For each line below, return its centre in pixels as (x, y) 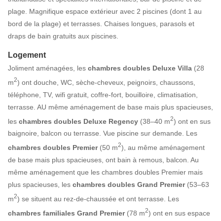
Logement (27, 55)
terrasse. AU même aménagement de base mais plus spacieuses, (110, 107)
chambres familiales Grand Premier (66, 213)
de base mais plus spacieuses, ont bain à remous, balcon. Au (103, 160)
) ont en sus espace (179, 213)
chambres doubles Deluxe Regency (78, 121)
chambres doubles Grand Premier (129, 184)
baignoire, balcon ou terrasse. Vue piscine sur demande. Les (103, 133)
